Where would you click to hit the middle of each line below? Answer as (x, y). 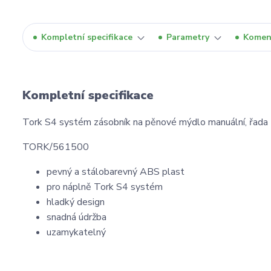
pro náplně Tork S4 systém (105, 187)
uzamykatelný (76, 233)
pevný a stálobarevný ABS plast (116, 172)
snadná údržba (77, 217)
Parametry (188, 38)
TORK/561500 (56, 147)
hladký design (76, 202)
